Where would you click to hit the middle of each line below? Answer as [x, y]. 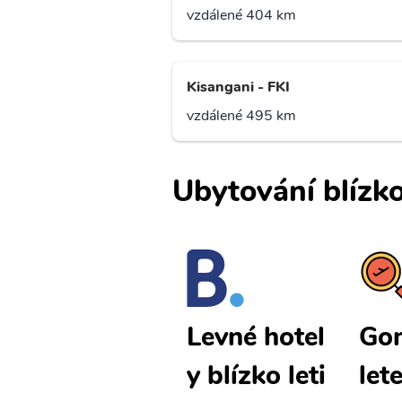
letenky [58, 376]
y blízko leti [256, 376]
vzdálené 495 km [241, 116]
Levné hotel [256, 337]
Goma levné [85, 337]
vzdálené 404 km [241, 16]
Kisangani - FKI [238, 87]
